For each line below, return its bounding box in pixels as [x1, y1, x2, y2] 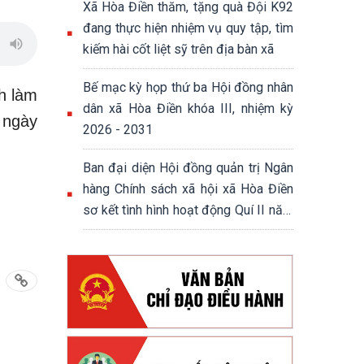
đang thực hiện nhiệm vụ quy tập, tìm [83, 20, 293, 36]
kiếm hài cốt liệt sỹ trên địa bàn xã [83, 41, 274, 57]
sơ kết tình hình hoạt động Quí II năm [83, 202, 293, 218]
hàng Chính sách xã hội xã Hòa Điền [83, 181, 293, 197]
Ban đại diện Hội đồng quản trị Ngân [83, 160, 293, 175]
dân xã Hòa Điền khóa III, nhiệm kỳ [83, 101, 293, 116]
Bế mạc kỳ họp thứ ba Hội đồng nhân [83, 80, 293, 95]
